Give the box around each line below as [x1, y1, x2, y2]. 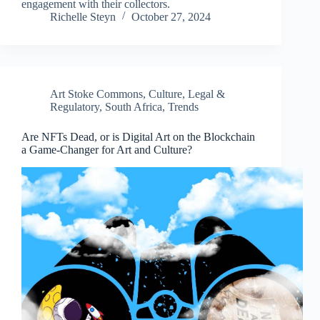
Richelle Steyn [50, 11, 116, 24]
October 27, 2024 [131, 11, 211, 24]
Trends [168, 101, 199, 114]
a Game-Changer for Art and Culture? [21, 144, 192, 156]
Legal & [188, 88, 225, 101]
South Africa [105, 101, 162, 114]
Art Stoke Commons [50, 88, 143, 101]
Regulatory [50, 101, 99, 114]
